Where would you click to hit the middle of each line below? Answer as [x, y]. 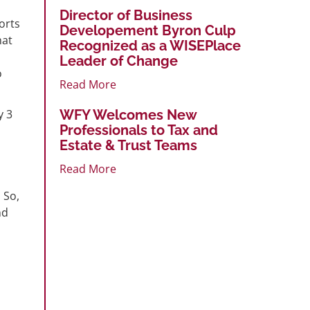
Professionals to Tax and [139, 130]
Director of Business [126, 15]
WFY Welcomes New [128, 115]
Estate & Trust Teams [128, 145]
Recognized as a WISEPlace [150, 45]
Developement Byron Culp [148, 30]
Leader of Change [119, 61]
